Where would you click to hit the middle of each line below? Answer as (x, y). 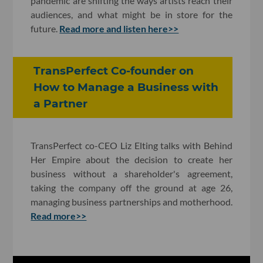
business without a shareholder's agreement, (131, 173)
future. (45, 28)
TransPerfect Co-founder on (114, 71)
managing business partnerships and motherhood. (131, 201)
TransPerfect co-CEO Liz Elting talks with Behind (131, 145)
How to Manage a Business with (126, 87)
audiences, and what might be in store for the (131, 14)
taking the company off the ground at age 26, (131, 187)
